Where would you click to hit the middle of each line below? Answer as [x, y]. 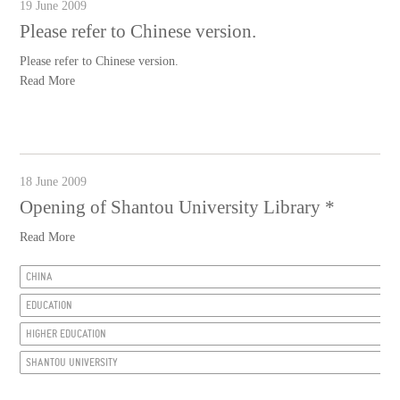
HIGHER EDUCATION [67, 334]
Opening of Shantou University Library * [178, 207]
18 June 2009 [54, 182]
